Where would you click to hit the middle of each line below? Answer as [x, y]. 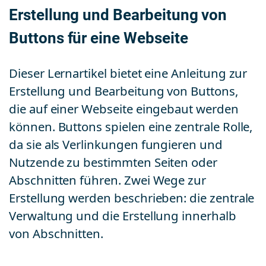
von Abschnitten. [56, 234]
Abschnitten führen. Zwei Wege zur [108, 181]
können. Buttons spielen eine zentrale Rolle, [131, 127]
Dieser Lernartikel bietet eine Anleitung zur [128, 74]
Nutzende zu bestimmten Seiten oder [113, 163]
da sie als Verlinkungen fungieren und [116, 145]
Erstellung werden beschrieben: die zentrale [132, 199]
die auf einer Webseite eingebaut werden [124, 110]
